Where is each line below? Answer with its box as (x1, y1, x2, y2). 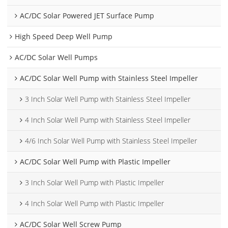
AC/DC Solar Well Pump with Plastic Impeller (20, 156, 171, 166)
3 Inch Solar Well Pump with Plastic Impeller (25, 177, 164, 187)
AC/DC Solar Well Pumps (15, 52, 98, 62)
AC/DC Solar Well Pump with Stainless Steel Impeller (20, 73, 198, 83)
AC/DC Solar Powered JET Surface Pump (20, 10, 155, 20)
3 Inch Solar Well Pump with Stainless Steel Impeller (25, 94, 191, 104)
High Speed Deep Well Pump (15, 31, 113, 41)
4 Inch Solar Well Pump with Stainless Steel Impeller (25, 115, 191, 125)
